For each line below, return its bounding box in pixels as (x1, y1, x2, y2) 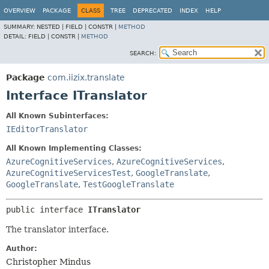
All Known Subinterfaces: (6, 112, 109, 120)
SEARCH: (130, 50, 156, 56)
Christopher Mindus (6, 257, 91, 267)
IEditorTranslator (6, 124, 88, 134)
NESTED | (37, 23, 65, 30)
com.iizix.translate (47, 73, 125, 82)
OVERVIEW (4, 7, 35, 14)
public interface (6, 205, 88, 214)
